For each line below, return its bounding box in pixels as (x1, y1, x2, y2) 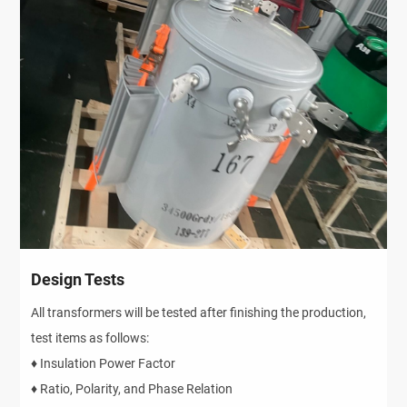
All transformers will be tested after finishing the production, (31, 304, 367, 320)
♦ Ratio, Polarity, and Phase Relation (31, 381, 233, 396)
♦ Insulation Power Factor (31, 355, 176, 371)
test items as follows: (31, 330, 150, 345)
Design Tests (31, 269, 125, 289)
